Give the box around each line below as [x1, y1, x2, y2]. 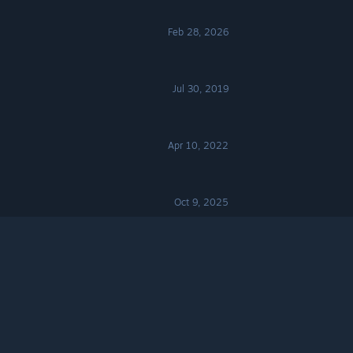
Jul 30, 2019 [173, 83, 229, 95]
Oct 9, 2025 [174, 196, 229, 208]
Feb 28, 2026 [168, 26, 229, 38]
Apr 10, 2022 [168, 139, 229, 151]
